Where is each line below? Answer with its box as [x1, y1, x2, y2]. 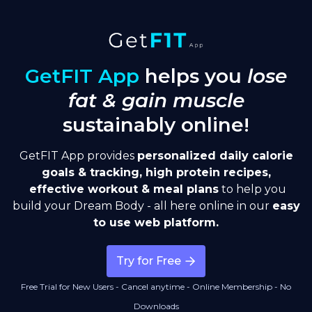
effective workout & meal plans [26, 182, 219, 196]
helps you [139, 63, 247, 88]
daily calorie [215, 148, 293, 162]
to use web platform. [93, 215, 219, 229]
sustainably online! [63, 112, 249, 136]
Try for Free [116, 253, 181, 267]
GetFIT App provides [19, 148, 137, 162]
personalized [136, 148, 216, 162]
